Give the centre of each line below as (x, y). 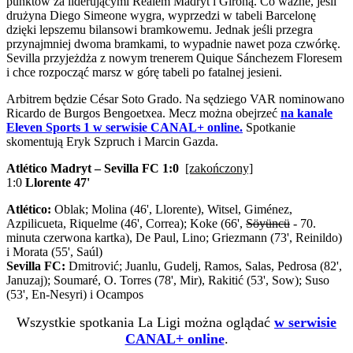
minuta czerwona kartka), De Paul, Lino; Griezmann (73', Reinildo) (174, 237)
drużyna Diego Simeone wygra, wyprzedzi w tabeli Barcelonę (161, 15)
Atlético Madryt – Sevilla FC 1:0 (93, 168)
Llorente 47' (58, 182)
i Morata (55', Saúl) (54, 251)
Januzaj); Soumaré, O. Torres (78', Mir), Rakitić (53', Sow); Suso (168, 280)
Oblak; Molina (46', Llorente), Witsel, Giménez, (172, 209)
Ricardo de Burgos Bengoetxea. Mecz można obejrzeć (143, 113)
